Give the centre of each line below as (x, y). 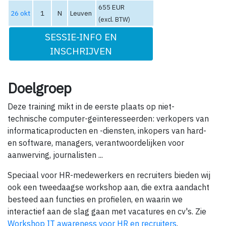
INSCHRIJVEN (81, 51)
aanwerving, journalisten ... (55, 155)
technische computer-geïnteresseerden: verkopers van (108, 118)
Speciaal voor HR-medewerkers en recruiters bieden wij (109, 175)
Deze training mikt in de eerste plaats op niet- (91, 106)
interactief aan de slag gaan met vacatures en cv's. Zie (107, 211)
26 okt (20, 13)
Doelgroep (40, 88)
